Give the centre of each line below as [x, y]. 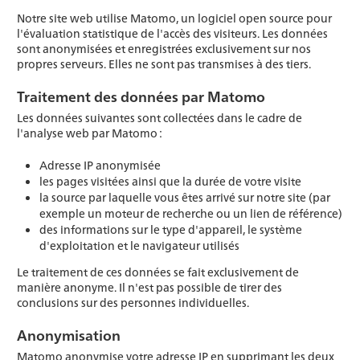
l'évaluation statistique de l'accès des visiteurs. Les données [172, 33]
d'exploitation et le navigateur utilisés [139, 245]
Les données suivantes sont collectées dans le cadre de [160, 118]
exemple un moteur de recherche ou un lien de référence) [191, 213]
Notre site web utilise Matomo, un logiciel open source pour [174, 18]
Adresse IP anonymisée [100, 165]
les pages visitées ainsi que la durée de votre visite [170, 181]
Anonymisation [69, 335]
